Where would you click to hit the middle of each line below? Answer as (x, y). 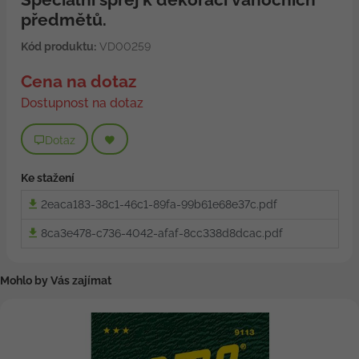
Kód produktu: (58, 47)
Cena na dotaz (78, 82)
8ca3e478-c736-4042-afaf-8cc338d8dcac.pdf (162, 234)
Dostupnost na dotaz (82, 103)
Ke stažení (47, 178)
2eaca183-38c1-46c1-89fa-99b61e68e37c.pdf (159, 205)
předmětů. (63, 20)
